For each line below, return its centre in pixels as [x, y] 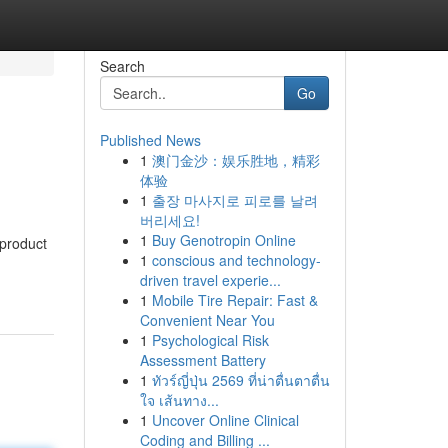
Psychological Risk [210, 340]
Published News [150, 140]
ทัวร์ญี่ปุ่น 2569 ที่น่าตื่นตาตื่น [240, 380]
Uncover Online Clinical [225, 420]
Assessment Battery [202, 360]
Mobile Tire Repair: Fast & [234, 300]
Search [122, 66]
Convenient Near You [207, 320]
